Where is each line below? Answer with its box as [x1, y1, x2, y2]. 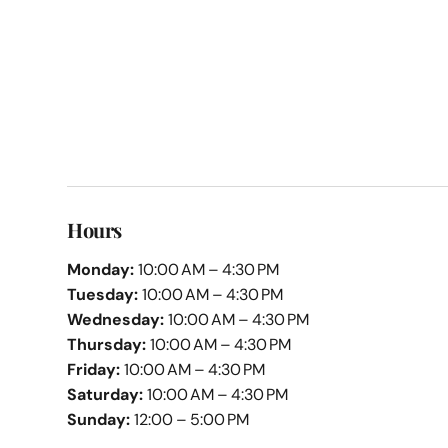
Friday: [67, 359, 121, 381]
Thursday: [67, 334, 147, 356]
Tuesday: [67, 284, 139, 306]
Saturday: [67, 384, 144, 406]
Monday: [67, 259, 135, 281]
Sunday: [67, 409, 131, 431]
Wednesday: [67, 309, 165, 331]
